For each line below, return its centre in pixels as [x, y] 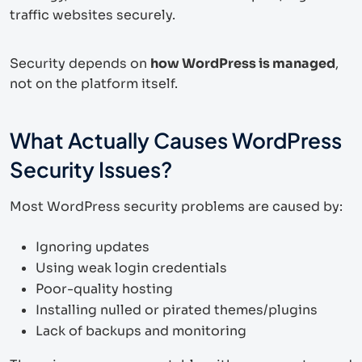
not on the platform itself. [94, 83]
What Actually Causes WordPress [176, 140]
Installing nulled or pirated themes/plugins [177, 309]
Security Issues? [91, 169]
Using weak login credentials [131, 267]
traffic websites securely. [93, 15]
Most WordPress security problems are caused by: [176, 206]
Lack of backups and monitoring [141, 330]
